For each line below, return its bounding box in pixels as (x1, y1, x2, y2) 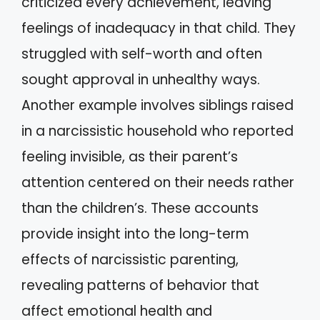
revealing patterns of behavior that (21, 275, 259, 295)
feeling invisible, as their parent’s (21, 146, 238, 166)
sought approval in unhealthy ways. (21, 69, 260, 89)
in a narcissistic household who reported (21, 121, 294, 141)
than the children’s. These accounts (21, 198, 259, 218)
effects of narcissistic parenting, (21, 249, 239, 269)
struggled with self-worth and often (21, 44, 262, 64)
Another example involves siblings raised (21, 95, 294, 115)
